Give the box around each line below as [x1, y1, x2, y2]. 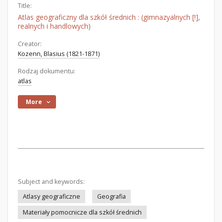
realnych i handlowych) [18, 21, 91, 31]
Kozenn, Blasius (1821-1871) [18, 50, 100, 58]
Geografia [97, 192, 126, 201]
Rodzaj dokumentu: [18, 67, 75, 75]
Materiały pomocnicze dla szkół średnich [23, 208, 142, 217]
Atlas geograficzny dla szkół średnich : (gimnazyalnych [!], [18, 12, 200, 22]
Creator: [18, 40, 42, 48]
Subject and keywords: [18, 177, 85, 186]
